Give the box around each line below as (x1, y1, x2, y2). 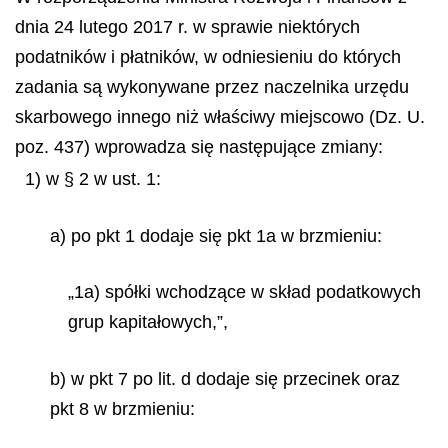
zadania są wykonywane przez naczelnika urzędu (15, 77, 409, 97)
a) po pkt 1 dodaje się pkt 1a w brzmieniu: (50, 225, 382, 246)
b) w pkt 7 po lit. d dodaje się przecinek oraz (50, 368, 400, 389)
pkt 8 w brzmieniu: (50, 398, 195, 419)
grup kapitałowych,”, (68, 312, 228, 332)
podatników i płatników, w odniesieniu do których (15, 47, 401, 67)
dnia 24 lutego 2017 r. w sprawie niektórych (15, 17, 360, 37)
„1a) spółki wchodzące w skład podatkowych (68, 282, 421, 302)
